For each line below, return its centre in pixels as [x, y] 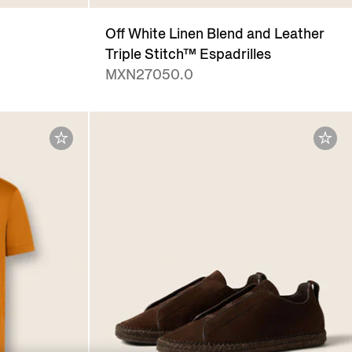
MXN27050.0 [149, 75]
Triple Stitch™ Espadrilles [188, 55]
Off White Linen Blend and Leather [214, 34]
